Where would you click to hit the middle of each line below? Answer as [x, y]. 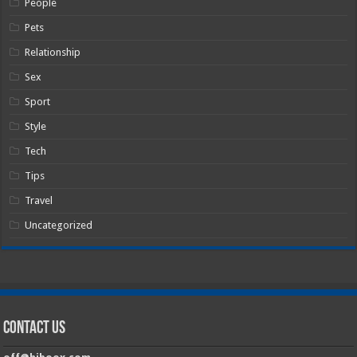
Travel [39, 201]
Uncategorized [59, 226]
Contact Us [35, 329]
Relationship [53, 53]
